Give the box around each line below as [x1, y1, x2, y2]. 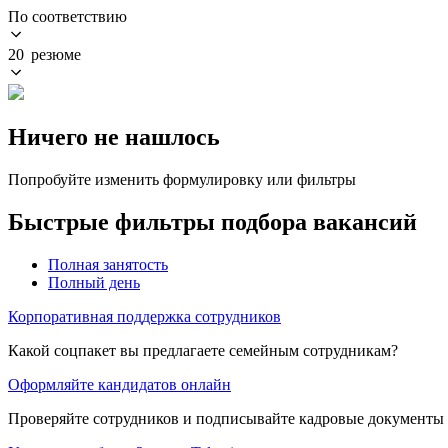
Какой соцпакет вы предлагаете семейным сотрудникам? [8, 341, 398, 359]
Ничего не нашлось [8, 123, 220, 150]
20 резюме [8, 45, 81, 63]
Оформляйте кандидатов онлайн [8, 375, 231, 393]
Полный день [48, 273, 140, 291]
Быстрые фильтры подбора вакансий [8, 208, 417, 235]
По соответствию [8, 7, 127, 25]
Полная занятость [48, 255, 168, 273]
